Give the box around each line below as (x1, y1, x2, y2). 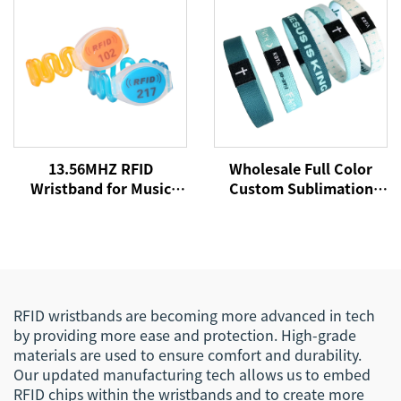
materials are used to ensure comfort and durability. (13, 344, 362, 365)
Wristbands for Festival (19, 236, 182, 258)
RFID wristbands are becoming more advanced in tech (13, 304, 375, 326)
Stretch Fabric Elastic (226, 217, 375, 238)
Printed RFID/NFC (239, 197, 296, 218)
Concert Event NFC (34, 197, 166, 218)
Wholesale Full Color (229, 158, 372, 179)
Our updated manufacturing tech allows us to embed (13, 363, 371, 385)
